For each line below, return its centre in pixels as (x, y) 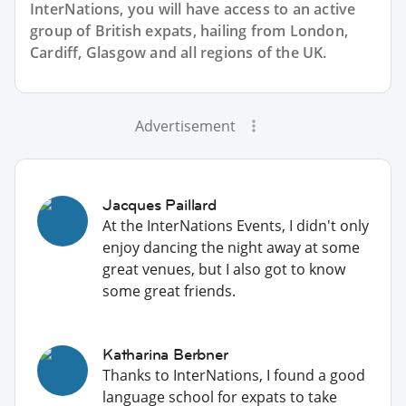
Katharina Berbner (165, 354)
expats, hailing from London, (245, 30)
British (118, 30)
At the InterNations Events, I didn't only (236, 225)
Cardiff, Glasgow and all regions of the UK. (179, 52)
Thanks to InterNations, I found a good (234, 375)
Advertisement (185, 126)
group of (63, 30)
